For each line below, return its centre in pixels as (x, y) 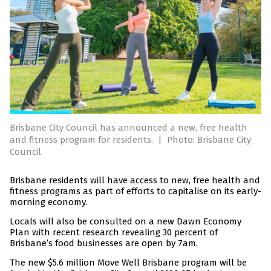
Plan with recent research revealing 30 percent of (114, 233)
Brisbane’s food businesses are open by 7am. (104, 243)
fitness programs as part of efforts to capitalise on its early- (135, 191)
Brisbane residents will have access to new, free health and (135, 181)
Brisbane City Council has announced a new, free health (129, 128)
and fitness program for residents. (83, 140)
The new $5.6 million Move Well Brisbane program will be (128, 263)
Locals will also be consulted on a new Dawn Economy (126, 222)
